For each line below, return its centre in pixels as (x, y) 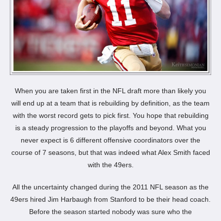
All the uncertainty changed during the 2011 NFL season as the (110, 187)
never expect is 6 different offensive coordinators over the (110, 140)
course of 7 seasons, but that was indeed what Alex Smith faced (110, 152)
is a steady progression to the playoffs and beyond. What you (110, 128)
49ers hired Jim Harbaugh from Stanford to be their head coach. (110, 199)
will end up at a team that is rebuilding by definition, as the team (110, 103)
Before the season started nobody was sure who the (110, 211)
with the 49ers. (110, 165)
